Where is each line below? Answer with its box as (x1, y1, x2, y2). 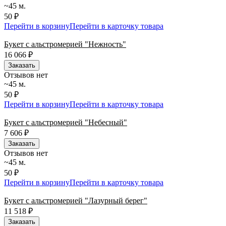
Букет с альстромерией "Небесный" (4, 118, 127, 127)
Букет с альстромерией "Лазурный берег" (4, 196, 147, 205)
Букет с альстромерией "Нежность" (4, 39, 126, 48)
